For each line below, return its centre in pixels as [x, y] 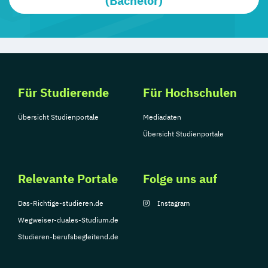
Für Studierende [63, 92]
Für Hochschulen [190, 92]
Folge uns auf [180, 178]
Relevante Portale [68, 178]
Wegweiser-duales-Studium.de [68, 220]
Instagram [173, 203]
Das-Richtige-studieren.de [61, 203]
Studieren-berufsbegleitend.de [68, 236]
